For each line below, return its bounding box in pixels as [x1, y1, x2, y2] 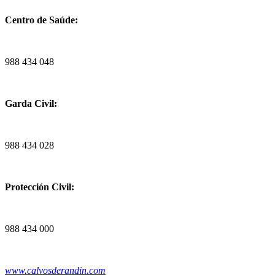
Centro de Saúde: [5, 14, 78, 25]
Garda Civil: [5, 98, 57, 109]
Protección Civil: [5, 181, 74, 192]
